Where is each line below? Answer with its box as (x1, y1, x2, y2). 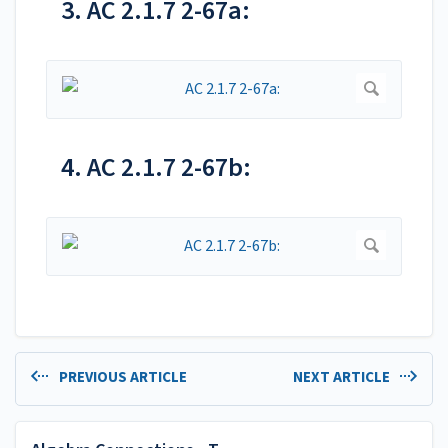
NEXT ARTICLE (292, 367, 393, 389)
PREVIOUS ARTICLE (55, 367, 187, 389)
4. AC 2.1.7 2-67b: (61, 149, 251, 187)
